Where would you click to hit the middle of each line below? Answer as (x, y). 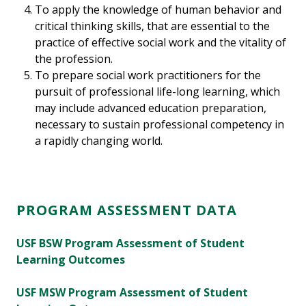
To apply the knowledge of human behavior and (158, 10)
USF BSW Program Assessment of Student (130, 244)
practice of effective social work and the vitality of (161, 43)
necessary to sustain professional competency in (160, 125)
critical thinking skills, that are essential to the (153, 26)
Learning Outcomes (71, 260)
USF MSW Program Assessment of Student (132, 293)
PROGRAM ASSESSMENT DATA (127, 210)
